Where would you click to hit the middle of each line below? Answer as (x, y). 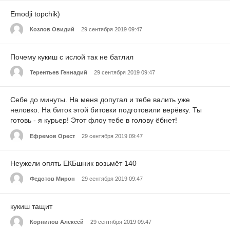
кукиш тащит (31, 206)
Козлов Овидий (52, 30)
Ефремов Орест (52, 136)
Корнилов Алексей (57, 222)
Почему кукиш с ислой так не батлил (72, 57)
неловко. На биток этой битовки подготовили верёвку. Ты (106, 110)
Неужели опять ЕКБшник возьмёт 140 (73, 164)
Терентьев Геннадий (59, 72)
